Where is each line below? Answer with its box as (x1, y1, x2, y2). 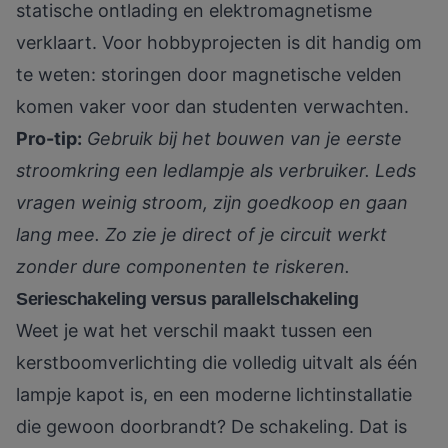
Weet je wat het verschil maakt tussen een (16, 320, 373, 342)
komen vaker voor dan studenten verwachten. (16, 96, 409, 118)
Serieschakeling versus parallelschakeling (16, 289, 359, 310)
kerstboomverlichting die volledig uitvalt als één (16, 352, 418, 374)
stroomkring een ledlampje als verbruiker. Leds (16, 160, 416, 182)
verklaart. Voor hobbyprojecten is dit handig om (16, 32, 422, 54)
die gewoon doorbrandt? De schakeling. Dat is (16, 416, 407, 438)
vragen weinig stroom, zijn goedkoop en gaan (16, 192, 408, 214)
